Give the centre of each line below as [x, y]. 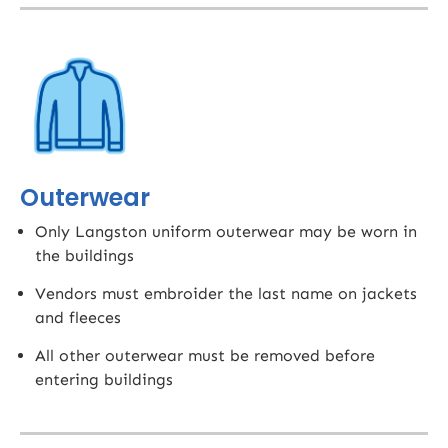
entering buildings [104, 380]
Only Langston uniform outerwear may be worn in [226, 231]
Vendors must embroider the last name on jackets [226, 294]
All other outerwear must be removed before [205, 356]
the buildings [84, 255]
